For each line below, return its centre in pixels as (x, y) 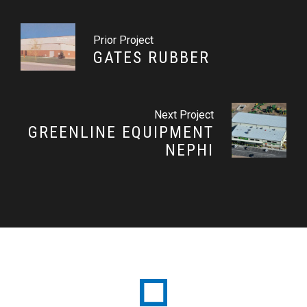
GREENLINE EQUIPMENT (121, 132)
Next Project (184, 114)
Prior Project (123, 40)
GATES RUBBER (151, 58)
